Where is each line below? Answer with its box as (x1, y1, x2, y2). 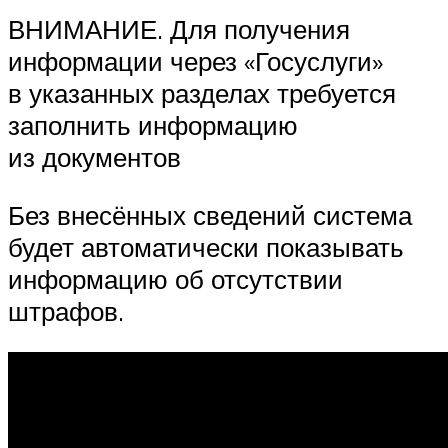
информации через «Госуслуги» (8, 45, 383, 77)
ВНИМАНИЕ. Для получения (8, 13, 350, 45)
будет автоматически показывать (8, 230, 404, 263)
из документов (8, 141, 181, 173)
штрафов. (8, 294, 124, 327)
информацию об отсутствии (8, 262, 343, 295)
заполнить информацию (8, 109, 298, 141)
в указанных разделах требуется (8, 77, 396, 109)
